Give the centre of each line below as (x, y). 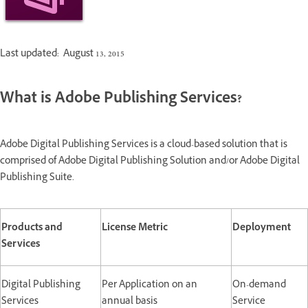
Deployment (262, 228)
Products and (32, 228)
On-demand (259, 285)
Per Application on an (150, 285)
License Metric (135, 228)
